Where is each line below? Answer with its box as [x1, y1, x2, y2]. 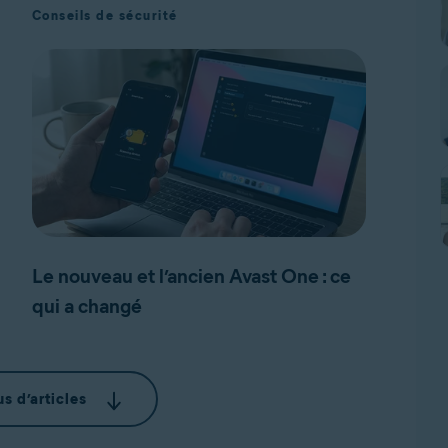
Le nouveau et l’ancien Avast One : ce [31, 264, 351, 288]
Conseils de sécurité [31, 8, 178, 23]
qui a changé [31, 294, 142, 318]
